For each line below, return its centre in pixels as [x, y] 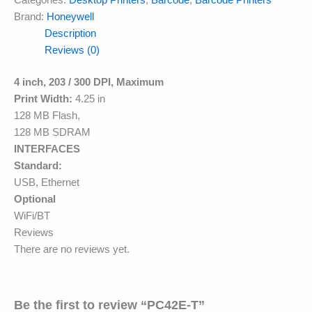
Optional [35, 200]
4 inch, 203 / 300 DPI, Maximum [89, 83]
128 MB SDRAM [52, 133]
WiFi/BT [32, 216]
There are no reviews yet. [72, 250]
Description [70, 34]
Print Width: [43, 99]
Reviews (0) [72, 50]
